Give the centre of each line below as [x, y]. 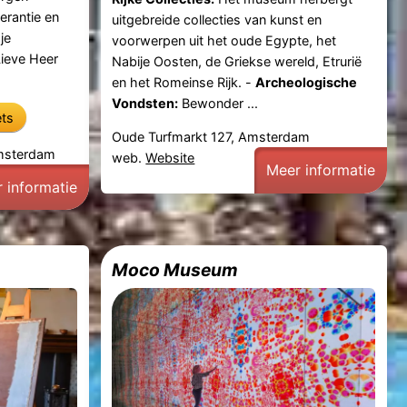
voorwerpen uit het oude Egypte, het [224, 40]
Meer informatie [321, 170]
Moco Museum [175, 269]
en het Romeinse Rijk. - [184, 82]
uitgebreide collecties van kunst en [217, 19]
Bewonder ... [218, 103]
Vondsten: [145, 103]
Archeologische [307, 82]
